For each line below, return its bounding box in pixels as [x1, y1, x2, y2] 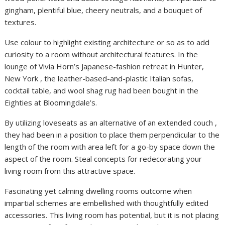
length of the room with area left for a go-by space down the [5, 141, 215, 152]
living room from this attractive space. [5, 165, 136, 176]
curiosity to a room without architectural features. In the [5, 49, 198, 59]
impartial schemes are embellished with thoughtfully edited [5, 197, 209, 208]
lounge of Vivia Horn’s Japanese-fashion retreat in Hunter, [5, 61, 204, 71]
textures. [5, 17, 37, 27]
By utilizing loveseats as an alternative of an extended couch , [5, 117, 217, 128]
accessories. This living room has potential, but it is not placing [5, 209, 219, 220]
